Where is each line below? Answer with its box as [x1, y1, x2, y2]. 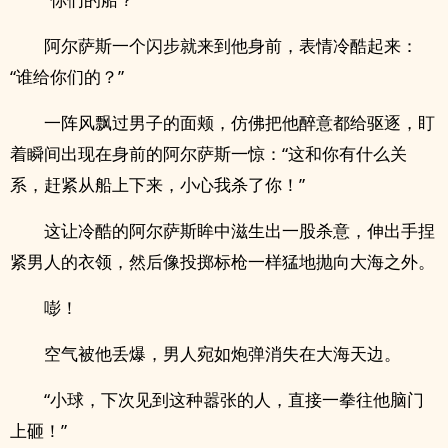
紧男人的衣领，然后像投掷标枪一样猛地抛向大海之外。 [10, 250, 435, 273]
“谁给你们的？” [10, 65, 124, 88]
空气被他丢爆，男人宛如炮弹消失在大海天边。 [44, 342, 401, 365]
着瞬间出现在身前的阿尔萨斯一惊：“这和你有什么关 [10, 142, 407, 165]
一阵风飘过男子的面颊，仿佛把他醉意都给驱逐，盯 [44, 111, 435, 134]
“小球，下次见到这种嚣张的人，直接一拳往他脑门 [44, 388, 424, 411]
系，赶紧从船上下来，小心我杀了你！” [10, 173, 305, 196]
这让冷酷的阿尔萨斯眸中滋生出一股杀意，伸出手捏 [44, 219, 435, 242]
